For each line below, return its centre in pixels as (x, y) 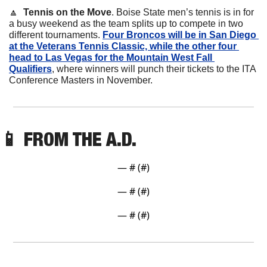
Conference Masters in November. (81, 80)
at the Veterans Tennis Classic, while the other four (123, 46)
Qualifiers (30, 69)
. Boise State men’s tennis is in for (183, 12)
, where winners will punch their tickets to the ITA (154, 69)
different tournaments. (56, 35)
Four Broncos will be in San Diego (179, 35)
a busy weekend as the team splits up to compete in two (126, 23)
